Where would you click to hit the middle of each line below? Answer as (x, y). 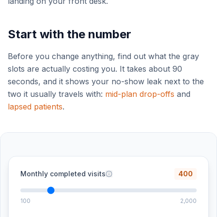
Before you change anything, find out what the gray (103, 56)
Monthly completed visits (63, 174)
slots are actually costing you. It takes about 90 (95, 69)
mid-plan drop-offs (140, 94)
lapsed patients (35, 107)
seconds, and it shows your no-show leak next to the (106, 81)
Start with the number (70, 34)
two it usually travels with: (56, 94)
